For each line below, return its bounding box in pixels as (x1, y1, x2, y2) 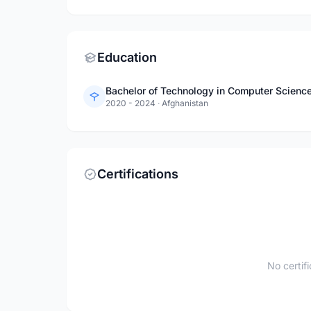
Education (97, 50, 157, 65)
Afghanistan (162, 98, 208, 108)
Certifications (97, 167, 178, 181)
